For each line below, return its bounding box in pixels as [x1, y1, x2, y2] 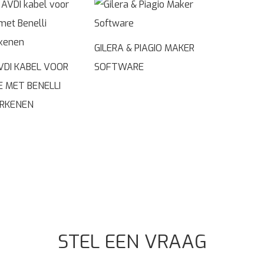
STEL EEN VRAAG [57, 229, 207, 254]
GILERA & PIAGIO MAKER [94, 42, 194, 54]
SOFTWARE [94, 61, 144, 73]
